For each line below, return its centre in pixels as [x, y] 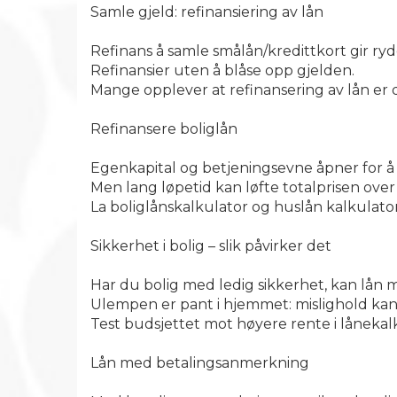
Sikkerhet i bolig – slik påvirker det [211, 246]
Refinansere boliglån [164, 129]
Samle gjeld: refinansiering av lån [207, 12]
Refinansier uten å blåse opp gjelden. [222, 70]
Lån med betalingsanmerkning [200, 363]
